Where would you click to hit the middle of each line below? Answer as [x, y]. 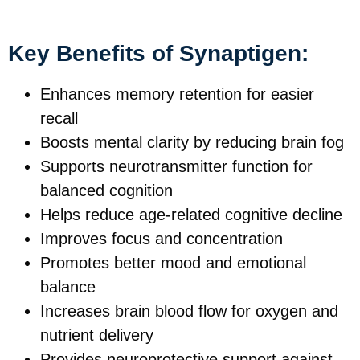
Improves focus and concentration [162, 238]
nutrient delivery [97, 335]
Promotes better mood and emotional [173, 262]
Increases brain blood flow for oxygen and [189, 311]
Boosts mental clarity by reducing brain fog [192, 142]
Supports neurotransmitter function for [176, 166]
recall [59, 118]
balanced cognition [106, 190]
